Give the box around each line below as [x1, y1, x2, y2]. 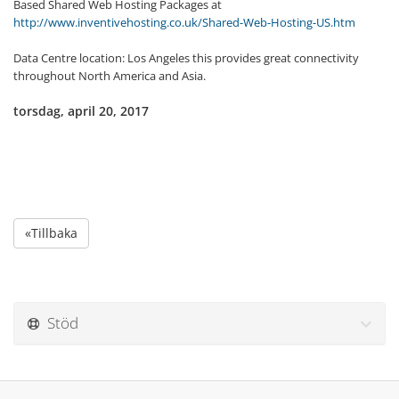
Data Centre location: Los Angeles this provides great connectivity [13, 50, 359, 66]
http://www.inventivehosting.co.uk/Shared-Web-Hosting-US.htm [13, 14, 355, 30]
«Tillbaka [25, 224, 77, 241]
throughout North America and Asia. [13, 68, 206, 84]
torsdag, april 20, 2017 [13, 102, 149, 119]
